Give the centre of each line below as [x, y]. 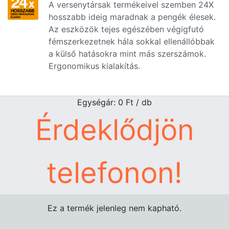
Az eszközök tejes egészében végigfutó [126, 29]
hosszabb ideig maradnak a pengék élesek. [132, 17]
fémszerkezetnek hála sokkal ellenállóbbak [132, 41]
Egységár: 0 [101, 102]
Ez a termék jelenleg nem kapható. [114, 208]
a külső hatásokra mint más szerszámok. [127, 54]
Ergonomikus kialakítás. [96, 66]
